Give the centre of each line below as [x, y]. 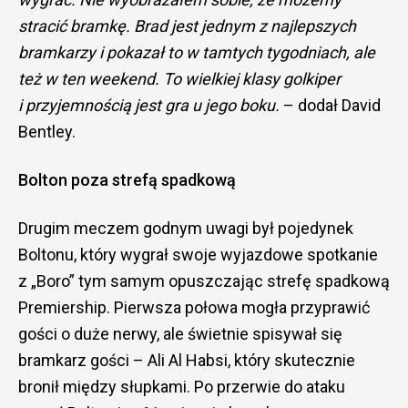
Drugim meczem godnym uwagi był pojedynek [186, 228]
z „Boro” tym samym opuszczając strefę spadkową [204, 281]
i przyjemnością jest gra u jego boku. [149, 105]
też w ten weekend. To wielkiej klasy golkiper [179, 79]
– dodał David [330, 105]
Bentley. [47, 132]
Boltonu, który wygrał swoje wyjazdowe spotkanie [198, 255]
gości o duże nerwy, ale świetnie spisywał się [180, 334]
